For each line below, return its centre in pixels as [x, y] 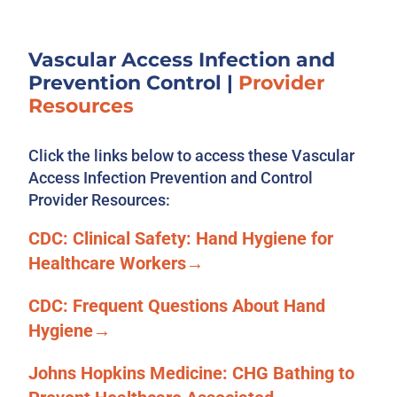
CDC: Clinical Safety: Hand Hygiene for [181, 239]
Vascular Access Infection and [182, 60]
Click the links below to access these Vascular [192, 156]
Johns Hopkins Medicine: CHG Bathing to [192, 374]
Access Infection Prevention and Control [171, 178]
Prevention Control [128, 83]
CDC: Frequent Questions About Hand [177, 306]
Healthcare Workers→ [117, 264]
